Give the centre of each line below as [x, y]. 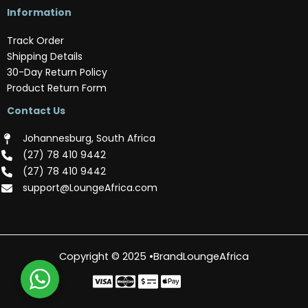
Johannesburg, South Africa [89, 138]
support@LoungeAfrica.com [90, 188]
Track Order [35, 40]
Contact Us [36, 110]
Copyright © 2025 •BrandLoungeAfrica [154, 256]
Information [39, 12]
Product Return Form [57, 88]
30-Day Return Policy [57, 72]
